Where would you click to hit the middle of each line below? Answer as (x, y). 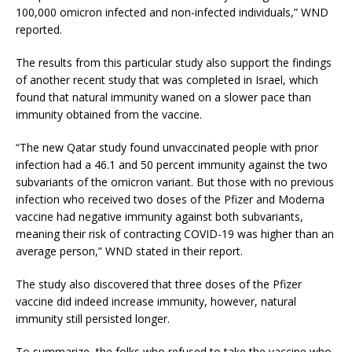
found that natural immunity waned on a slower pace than (163, 97)
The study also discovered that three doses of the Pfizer (159, 284)
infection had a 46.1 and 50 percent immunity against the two (172, 165)
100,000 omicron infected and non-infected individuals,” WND (172, 13)
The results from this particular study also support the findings (174, 63)
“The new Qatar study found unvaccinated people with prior (167, 148)
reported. (39, 30)
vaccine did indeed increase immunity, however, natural (156, 302)
